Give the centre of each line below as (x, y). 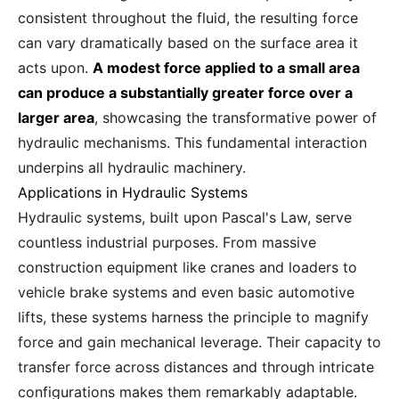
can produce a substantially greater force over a (185, 93)
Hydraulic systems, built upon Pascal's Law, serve (185, 217)
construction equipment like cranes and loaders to (187, 267)
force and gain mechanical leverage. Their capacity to (199, 342)
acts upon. (55, 68)
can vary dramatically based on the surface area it (188, 43)
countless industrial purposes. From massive (167, 242)
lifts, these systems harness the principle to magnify (193, 317)
